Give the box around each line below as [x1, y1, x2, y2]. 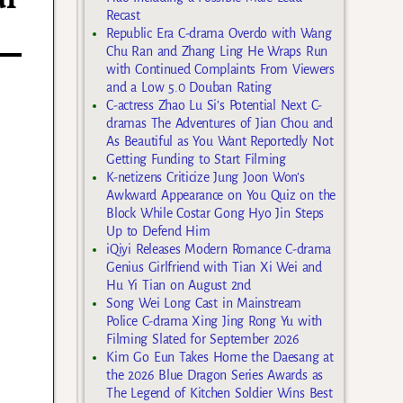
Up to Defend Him [106, 224, 210, 239]
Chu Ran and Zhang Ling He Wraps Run [106, 44, 327, 59]
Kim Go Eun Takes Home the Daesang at [106, 350, 334, 365]
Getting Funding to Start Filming [106, 152, 286, 167]
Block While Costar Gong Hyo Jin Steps [106, 206, 324, 221]
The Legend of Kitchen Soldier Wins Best [106, 386, 333, 401]
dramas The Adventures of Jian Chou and [106, 116, 333, 131]
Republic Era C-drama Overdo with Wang [106, 26, 332, 41]
